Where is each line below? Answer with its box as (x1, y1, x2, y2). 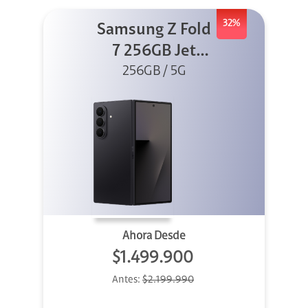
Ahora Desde (122, 230, 186, 243)
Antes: (112, 275, 142, 286)
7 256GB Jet (112, 43, 196, 60)
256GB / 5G (122, 65, 186, 79)
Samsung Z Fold (97, 22, 211, 39)
